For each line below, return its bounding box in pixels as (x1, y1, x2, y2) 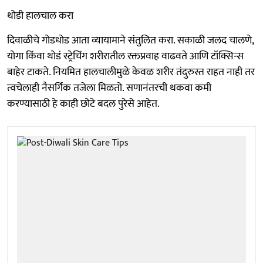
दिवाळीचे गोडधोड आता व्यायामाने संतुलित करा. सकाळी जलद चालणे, (7, 31, 254, 49)
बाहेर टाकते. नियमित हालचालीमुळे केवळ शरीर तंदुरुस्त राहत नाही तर (7, 63, 255, 81)
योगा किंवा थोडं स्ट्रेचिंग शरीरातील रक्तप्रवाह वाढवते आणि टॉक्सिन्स (7, 47, 244, 65)
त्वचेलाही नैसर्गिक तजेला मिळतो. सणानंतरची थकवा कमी (7, 79, 211, 97)
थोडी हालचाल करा (7, 6, 73, 25)
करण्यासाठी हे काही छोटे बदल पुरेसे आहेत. (7, 95, 160, 113)
